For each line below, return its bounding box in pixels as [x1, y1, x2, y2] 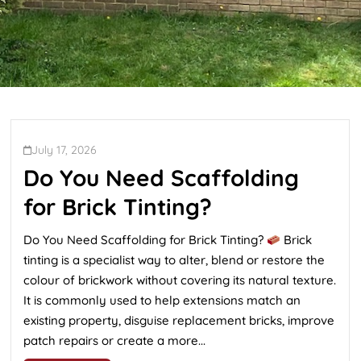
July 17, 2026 [31, 143, 97, 157]
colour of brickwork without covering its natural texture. [23, 272, 336, 288]
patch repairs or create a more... [23, 333, 205, 348]
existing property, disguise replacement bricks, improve [23, 313, 334, 328]
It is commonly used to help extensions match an [23, 293, 301, 308]
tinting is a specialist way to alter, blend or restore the [23, 252, 325, 268]
